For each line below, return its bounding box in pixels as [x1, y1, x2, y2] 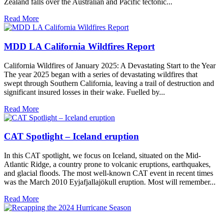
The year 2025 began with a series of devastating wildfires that [4, 70, 197, 79]
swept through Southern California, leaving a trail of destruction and [4, 79, 214, 87]
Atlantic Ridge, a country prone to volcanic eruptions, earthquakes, [4, 160, 211, 168]
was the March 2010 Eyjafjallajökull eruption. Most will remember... [4, 177, 216, 186]
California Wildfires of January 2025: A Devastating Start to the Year [4, 61, 216, 70]
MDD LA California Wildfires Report [4, 41, 155, 52]
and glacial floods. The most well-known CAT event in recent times [4, 168, 213, 177]
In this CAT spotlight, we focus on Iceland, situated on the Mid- [4, 151, 201, 160]
